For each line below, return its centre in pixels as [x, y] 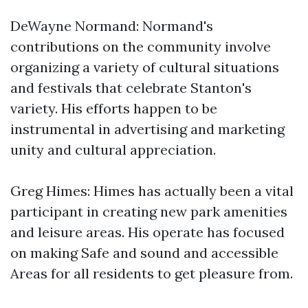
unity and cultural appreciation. [113, 150]
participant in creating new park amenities [149, 211]
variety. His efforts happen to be [114, 108]
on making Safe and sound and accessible [144, 253]
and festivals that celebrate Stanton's [131, 88]
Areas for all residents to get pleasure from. [152, 273]
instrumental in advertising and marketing [147, 129]
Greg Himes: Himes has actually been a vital [152, 191]
